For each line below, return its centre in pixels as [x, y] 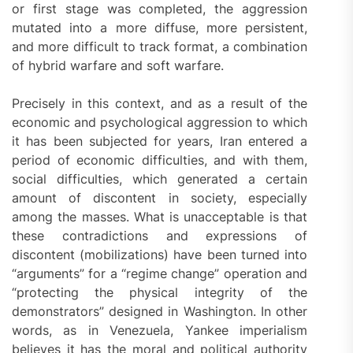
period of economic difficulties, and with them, [160, 160]
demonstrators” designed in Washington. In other [160, 312]
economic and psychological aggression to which [160, 123]
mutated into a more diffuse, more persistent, [160, 28]
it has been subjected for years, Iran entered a [160, 141]
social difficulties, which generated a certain [160, 179]
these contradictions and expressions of [160, 236]
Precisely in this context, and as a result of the [160, 104]
